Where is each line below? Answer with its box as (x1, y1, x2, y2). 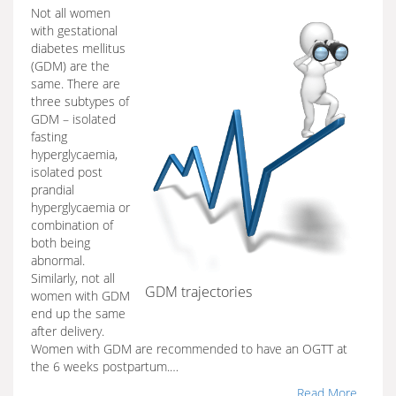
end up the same (31, 305, 126, 322)
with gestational (31, 22, 118, 39)
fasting (31, 128, 67, 145)
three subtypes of (31, 93, 129, 110)
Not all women (31, 4, 110, 21)
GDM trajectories (145, 282, 252, 301)
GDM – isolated (31, 110, 116, 127)
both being (31, 234, 90, 251)
